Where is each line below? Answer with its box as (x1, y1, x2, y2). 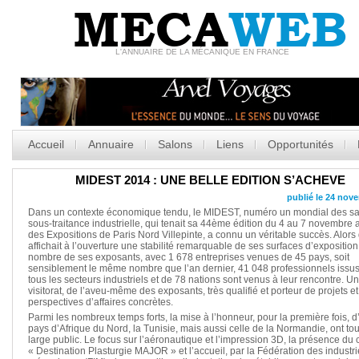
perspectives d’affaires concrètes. (28, 296, 173, 308)
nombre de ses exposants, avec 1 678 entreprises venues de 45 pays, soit (28, 252, 349, 263)
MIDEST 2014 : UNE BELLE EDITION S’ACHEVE (75, 173, 345, 187)
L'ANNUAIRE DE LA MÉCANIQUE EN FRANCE (115, 47, 289, 56)
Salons (157, 138, 192, 151)
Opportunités (267, 138, 333, 151)
